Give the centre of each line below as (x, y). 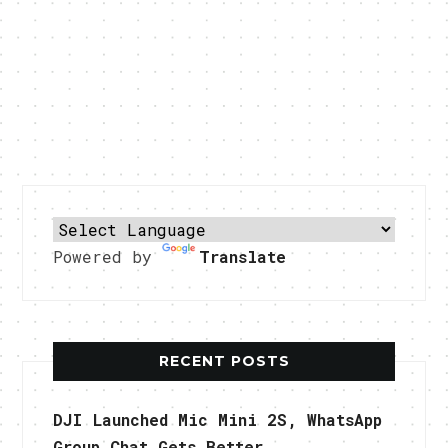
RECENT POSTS (224, 360)
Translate (243, 256)
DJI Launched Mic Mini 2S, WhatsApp (218, 419)
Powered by (108, 256)
